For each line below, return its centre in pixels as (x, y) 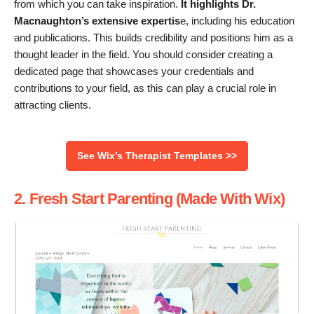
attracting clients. (53, 105)
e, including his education (237, 21)
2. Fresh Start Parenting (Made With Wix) (149, 199)
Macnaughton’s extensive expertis (97, 21)
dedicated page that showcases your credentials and (134, 71)
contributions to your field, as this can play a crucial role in (145, 88)
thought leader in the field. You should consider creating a (143, 55)
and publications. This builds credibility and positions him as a (153, 38)
